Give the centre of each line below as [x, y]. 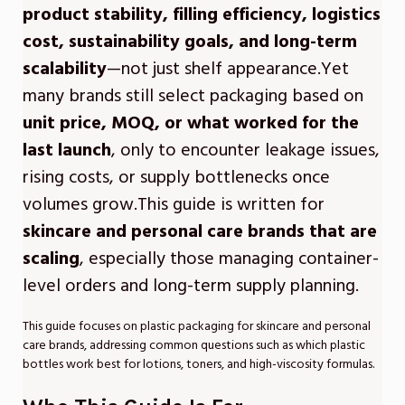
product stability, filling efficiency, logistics [202, 15]
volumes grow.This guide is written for [174, 205]
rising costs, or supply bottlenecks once [176, 178]
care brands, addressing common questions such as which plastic [194, 346]
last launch [67, 151]
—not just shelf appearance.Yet [228, 69]
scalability [65, 69]
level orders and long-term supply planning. [191, 286]
